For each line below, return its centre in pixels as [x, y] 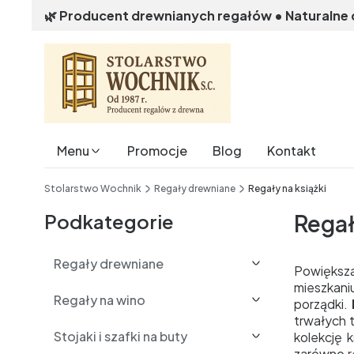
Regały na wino [100, 300]
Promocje [157, 151]
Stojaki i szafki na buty [121, 336]
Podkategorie [109, 221]
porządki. [323, 304]
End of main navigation [109, 176]
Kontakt [292, 151]
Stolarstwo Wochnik [93, 188]
